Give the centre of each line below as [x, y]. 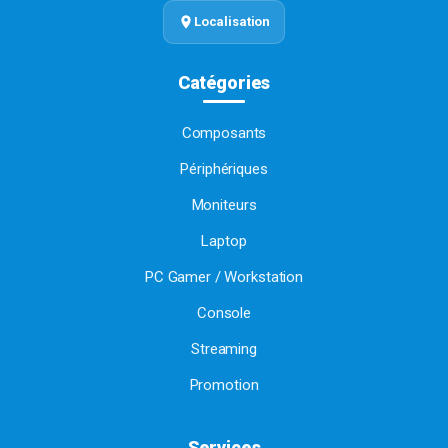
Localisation [232, 22]
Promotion [224, 385]
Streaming [224, 349]
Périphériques [224, 169]
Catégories [224, 83]
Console [224, 313]
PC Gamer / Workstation [224, 277]
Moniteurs [224, 205]
